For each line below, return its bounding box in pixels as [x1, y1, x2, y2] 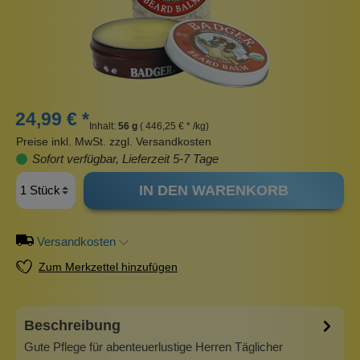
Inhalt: [89, 121, 118, 133]
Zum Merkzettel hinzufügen [39, 260, 178, 274]
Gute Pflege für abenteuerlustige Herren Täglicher [24, 339, 283, 354]
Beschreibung [24, 317, 121, 334]
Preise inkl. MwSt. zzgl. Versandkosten [16, 135, 211, 149]
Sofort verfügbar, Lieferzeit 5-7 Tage [29, 152, 219, 166]
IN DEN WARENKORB [138, 182, 288, 199]
